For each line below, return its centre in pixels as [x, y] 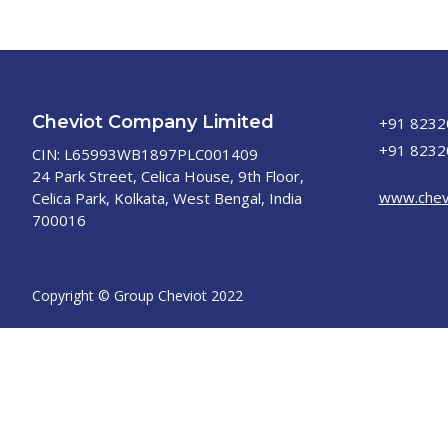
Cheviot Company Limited [153, 122]
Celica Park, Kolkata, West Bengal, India [167, 198]
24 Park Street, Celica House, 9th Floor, [168, 176]
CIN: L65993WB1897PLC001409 [145, 154]
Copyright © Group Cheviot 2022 [137, 295]
